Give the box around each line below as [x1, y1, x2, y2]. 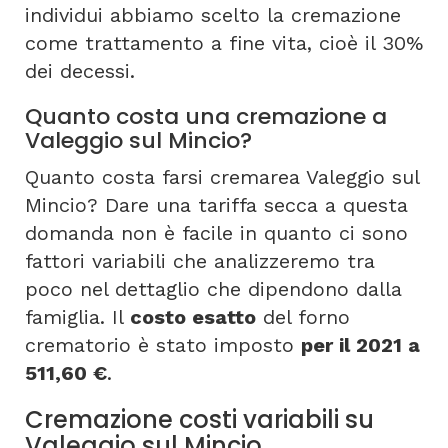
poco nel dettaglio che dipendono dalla [25, 277, 402, 301]
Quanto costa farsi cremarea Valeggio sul [25, 165, 419, 189]
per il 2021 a [301, 333, 420, 357]
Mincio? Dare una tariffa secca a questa [25, 193, 408, 217]
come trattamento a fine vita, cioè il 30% [25, 31, 423, 55]
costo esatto [130, 305, 256, 329]
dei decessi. [25, 59, 135, 83]
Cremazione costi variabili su [25, 403, 374, 436]
